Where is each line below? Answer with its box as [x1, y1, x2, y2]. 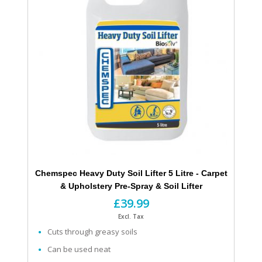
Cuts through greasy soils [47, 226, 137, 237]
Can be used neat [47, 244, 111, 255]
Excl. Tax [118, 212, 144, 221]
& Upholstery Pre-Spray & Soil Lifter [60, 181, 202, 191]
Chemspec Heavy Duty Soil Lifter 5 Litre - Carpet [35, 168, 227, 178]
